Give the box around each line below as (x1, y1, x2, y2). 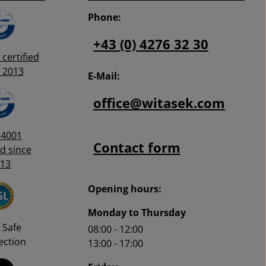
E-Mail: (88, 69, 120, 83)
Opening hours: (88, 182, 161, 196)
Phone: (88, 11, 121, 24)
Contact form (93, 138, 180, 157)
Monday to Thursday (88, 206, 186, 220)
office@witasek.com (93, 94, 225, 112)
